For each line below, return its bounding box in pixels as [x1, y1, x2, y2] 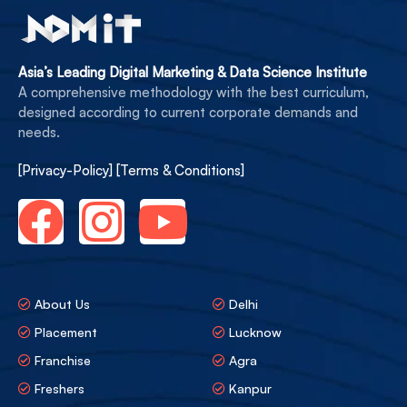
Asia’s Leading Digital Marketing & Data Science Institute [18, 64, 367, 82]
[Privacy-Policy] [18, 162, 116, 180]
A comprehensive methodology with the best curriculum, [18, 84, 369, 102]
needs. [18, 124, 60, 142]
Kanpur [229, 381, 272, 397]
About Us [35, 296, 90, 313]
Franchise [35, 352, 91, 369]
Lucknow [229, 324, 282, 341]
